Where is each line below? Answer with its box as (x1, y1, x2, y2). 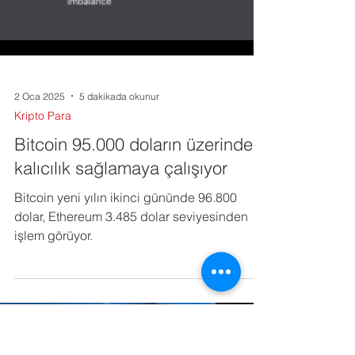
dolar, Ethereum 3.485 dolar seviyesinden (14, 323, 248, 338)
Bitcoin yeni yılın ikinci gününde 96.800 (14, 303, 237, 319)
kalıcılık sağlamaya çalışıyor (14, 271, 227, 293)
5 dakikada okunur (79, 204, 159, 216)
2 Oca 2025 (14, 204, 65, 216)
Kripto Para (14, 223, 71, 237)
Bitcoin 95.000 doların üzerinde (14, 247, 253, 269)
